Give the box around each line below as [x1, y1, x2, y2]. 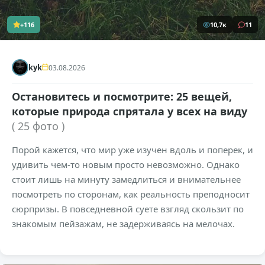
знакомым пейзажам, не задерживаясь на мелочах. [12, 218, 235, 230]
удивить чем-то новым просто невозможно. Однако [12, 159, 240, 171]
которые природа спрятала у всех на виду [12, 104, 247, 119]
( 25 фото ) [12, 119, 64, 134]
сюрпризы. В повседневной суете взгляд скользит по [12, 203, 244, 215]
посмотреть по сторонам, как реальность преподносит [12, 188, 250, 201]
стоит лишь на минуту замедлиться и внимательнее [12, 173, 241, 186]
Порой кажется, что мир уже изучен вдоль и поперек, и [12, 144, 253, 156]
